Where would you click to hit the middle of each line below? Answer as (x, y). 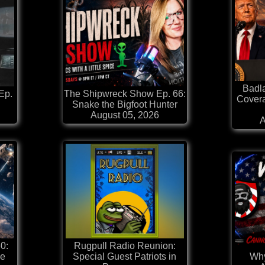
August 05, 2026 (125, 115)
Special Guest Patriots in (125, 257)
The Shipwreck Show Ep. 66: (125, 94)
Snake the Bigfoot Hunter (125, 105)
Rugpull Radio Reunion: (125, 246)
